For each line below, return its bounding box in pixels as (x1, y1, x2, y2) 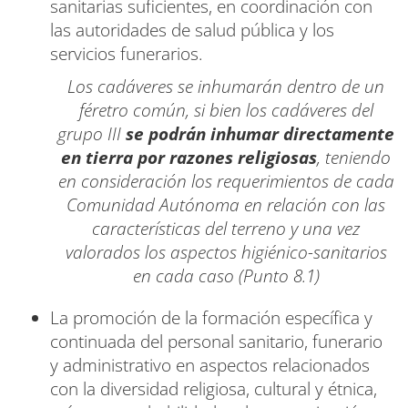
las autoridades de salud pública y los (50, 17, 334, 42)
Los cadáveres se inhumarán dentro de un (67, 74, 384, 98)
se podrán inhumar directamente (126, 121, 394, 146)
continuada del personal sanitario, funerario (50, 329, 382, 353)
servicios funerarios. (50, 41, 203, 66)
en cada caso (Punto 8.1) (132, 263, 320, 288)
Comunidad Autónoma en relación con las (66, 192, 385, 217)
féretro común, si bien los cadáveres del (78, 97, 373, 122)
